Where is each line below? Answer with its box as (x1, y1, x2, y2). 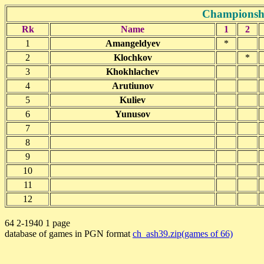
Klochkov (113, 52, 152, 62)
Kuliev (120, 95, 146, 105)
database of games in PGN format (5, 229, 133, 239)
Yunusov (115, 109, 150, 119)
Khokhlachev (106, 67, 159, 77)
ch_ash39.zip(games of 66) (133, 229, 233, 239)
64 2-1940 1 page (5, 218, 70, 228)
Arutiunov (111, 81, 154, 91)
